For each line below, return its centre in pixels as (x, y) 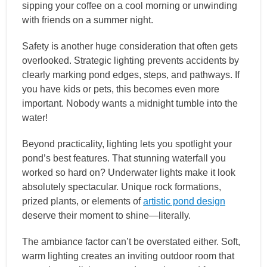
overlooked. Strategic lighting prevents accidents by (131, 60)
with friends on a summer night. (88, 20)
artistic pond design (184, 201)
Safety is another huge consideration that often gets (130, 46)
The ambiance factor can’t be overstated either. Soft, (131, 241)
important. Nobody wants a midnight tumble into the (130, 103)
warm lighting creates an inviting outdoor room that (128, 256)
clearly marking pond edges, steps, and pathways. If (131, 74)
